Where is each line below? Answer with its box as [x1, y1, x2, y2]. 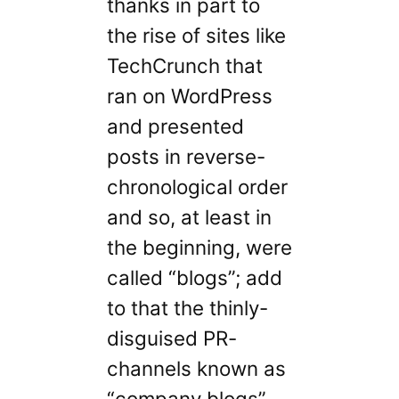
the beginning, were [106, 235, 292, 260]
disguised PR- [106, 326, 237, 351]
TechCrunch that [106, 53, 263, 78]
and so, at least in [106, 205, 272, 230]
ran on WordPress [106, 84, 273, 109]
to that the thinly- [106, 296, 268, 321]
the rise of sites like [106, 23, 286, 48]
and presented [106, 114, 244, 139]
